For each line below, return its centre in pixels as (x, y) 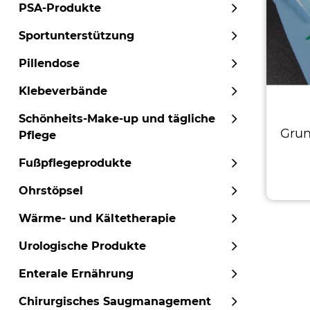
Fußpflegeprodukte (75, 163)
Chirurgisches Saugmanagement (115, 301)
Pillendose (49, 63)
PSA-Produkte (60, 8)
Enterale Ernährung (76, 274)
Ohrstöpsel (51, 191)
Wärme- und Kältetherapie (97, 218)
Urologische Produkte (82, 246)
